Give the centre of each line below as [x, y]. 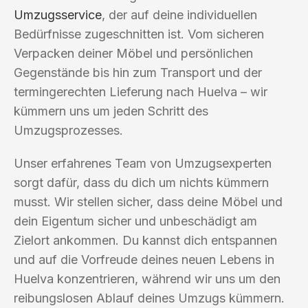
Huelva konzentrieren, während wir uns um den [147, 278]
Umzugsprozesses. [68, 130]
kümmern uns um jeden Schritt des [111, 111]
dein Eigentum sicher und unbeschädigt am [135, 221]
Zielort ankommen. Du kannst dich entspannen [145, 240]
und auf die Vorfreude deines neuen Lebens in [144, 259]
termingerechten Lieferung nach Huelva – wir [141, 91]
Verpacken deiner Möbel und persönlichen [133, 53]
